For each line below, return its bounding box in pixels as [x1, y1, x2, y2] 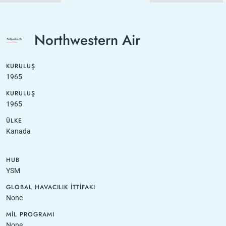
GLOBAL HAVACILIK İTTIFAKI [6, 183, 96, 192]
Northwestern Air [34, 30, 140, 50]
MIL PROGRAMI [6, 210, 54, 219]
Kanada [6, 127, 31, 135]
